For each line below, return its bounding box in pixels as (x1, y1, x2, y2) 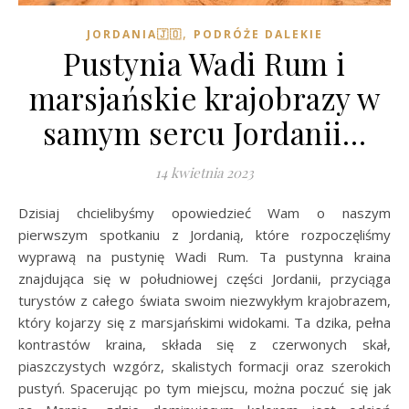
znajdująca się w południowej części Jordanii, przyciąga (18, 268, 391, 288)
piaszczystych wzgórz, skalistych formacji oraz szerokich (18, 356, 391, 375)
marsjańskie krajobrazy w (28, 77, 381, 118)
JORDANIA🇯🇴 (86, 26, 183, 42)
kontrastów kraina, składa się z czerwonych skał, (18, 334, 391, 353)
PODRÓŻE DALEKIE (193, 26, 323, 42)
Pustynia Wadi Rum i (63, 42, 346, 83)
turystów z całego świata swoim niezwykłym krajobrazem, (18, 290, 391, 309)
